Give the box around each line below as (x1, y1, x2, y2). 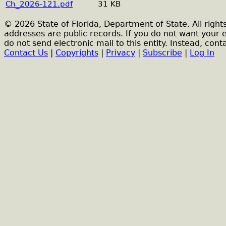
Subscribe (143, 48, 182, 58)
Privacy (106, 48, 135, 58)
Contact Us (4, 48, 48, 58)
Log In (190, 48, 214, 58)
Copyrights (55, 48, 98, 58)
